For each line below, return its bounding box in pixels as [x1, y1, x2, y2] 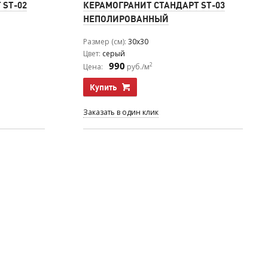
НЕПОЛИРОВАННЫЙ [83, 13, 169, 25]
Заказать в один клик [83, 106, 159, 117]
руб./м [125, 61, 150, 72]
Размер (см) [83, 36, 124, 47]
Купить [90, 81, 117, 93]
